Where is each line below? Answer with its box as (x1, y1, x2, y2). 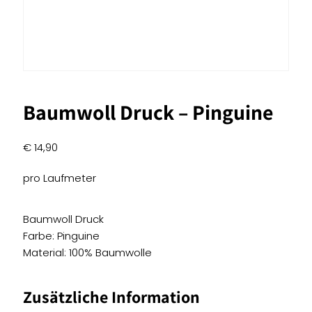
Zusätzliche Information (23, 286, 200, 308)
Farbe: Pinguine (23, 228, 100, 243)
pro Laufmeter (23, 171, 96, 185)
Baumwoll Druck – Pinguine (23, 98, 273, 126)
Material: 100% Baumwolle (23, 245, 152, 260)
